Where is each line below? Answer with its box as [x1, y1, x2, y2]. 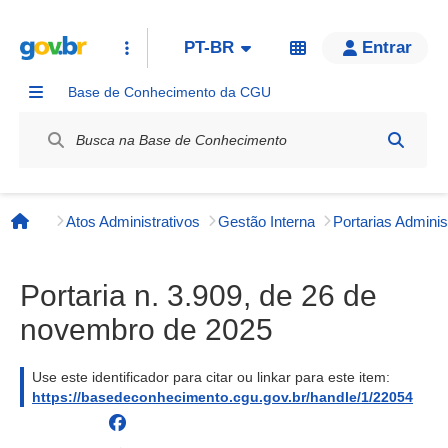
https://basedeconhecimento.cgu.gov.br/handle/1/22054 [32, 389, 413, 405]
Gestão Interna [218, 212, 315, 230]
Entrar [362, 38, 412, 57]
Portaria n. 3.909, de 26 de [20, 279, 377, 312]
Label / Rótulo [19, 109, 115, 125]
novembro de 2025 [20, 313, 273, 346]
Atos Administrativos [66, 212, 200, 230]
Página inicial [18, 221, 126, 241]
